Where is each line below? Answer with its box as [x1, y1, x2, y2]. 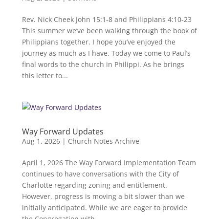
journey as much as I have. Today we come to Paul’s [22, 48, 191, 58]
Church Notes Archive [67, 136, 139, 146]
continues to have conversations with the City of [22, 169, 179, 178]
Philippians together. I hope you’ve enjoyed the [22, 37, 175, 46]
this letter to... [22, 71, 68, 80]
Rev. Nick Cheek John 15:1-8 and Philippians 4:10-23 [22, 15, 192, 24]
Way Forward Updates [22, 126, 104, 137]
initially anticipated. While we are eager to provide [22, 203, 187, 212]
